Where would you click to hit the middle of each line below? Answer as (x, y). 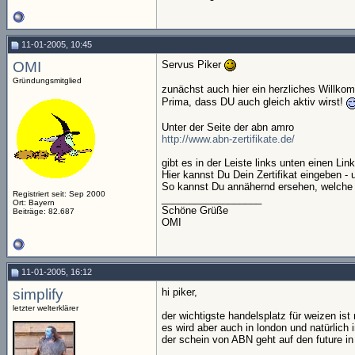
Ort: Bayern (34, 202)
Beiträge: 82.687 (44, 211)
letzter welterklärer (46, 308)
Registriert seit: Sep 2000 (59, 194)
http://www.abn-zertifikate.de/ (228, 139)
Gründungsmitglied (47, 80)
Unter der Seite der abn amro (228, 127)
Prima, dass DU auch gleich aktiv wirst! (254, 101)
